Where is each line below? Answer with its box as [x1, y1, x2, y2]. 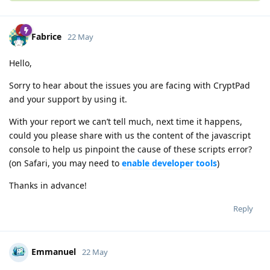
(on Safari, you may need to [9, 157, 122, 169]
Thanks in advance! [9, 179, 87, 191]
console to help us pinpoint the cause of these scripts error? [9, 143, 252, 155]
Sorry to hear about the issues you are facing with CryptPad [9, 79, 250, 91]
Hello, [9, 57, 32, 69]
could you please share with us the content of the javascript [9, 129, 251, 141]
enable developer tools [122, 157, 217, 169]
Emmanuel [31, 245, 76, 257]
